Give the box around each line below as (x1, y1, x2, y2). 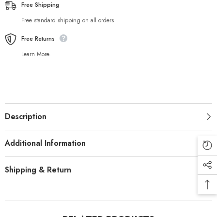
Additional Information (5, 138, 86, 149)
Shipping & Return (5, 164, 71, 175)
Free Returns (21, 34, 55, 43)
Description (5, 111, 46, 122)
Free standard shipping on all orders (21, 16, 114, 25)
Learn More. (21, 50, 51, 59)
